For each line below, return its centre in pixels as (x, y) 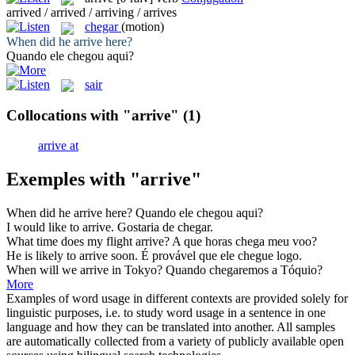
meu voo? (291, 242)
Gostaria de (147, 227)
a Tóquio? (296, 270)
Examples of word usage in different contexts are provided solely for (177, 299)
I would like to (44, 227)
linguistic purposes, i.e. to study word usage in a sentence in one (166, 313)
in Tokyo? (136, 270)
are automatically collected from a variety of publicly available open (175, 342)
